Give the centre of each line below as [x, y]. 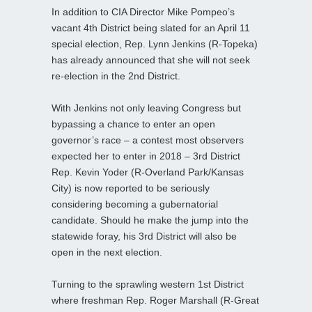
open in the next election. [107, 252]
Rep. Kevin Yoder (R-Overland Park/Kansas [148, 172]
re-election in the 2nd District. [116, 76]
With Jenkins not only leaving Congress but [146, 108]
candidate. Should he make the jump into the [150, 220]
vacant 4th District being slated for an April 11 [151, 28]
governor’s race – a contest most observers [148, 140]
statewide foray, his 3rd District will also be [144, 236]
